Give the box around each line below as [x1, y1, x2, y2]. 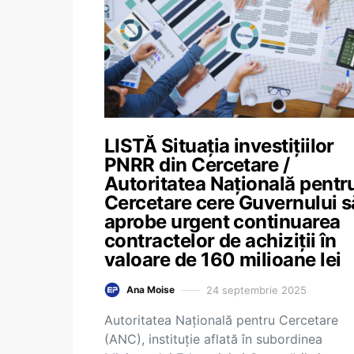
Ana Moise [126, 284, 175, 296]
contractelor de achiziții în [104, 229, 337, 252]
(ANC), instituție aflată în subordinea [104, 331, 322, 347]
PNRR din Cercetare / [104, 153, 290, 176]
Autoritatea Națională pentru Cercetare [104, 312, 338, 328]
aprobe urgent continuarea [104, 210, 341, 233]
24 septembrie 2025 [206, 283, 307, 296]
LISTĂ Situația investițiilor [104, 134, 334, 157]
